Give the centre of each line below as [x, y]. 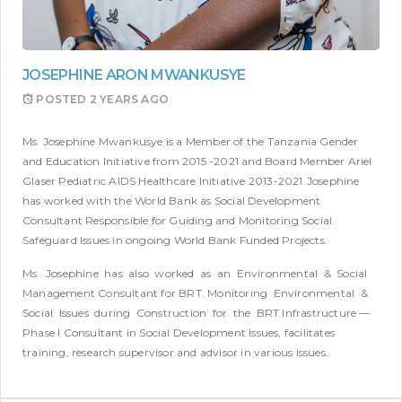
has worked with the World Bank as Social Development [172, 201]
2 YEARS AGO [129, 100]
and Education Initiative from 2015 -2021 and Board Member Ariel [197, 162]
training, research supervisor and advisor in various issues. [176, 353]
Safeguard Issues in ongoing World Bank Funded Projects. [175, 240]
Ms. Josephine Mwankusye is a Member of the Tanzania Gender [191, 142]
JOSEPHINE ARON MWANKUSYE [134, 75]
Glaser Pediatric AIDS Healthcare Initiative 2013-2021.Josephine [191, 181]
